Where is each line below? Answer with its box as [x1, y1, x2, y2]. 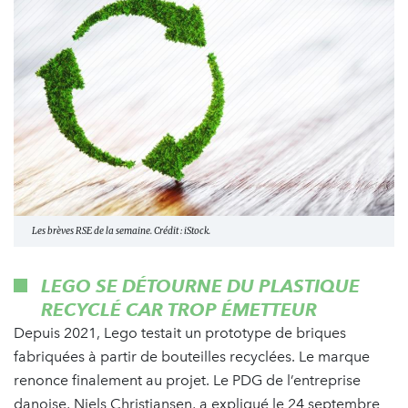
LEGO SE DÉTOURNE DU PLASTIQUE [41, 274, 360, 297]
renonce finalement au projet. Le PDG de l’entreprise [14, 371, 361, 389]
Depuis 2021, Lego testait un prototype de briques [14, 323, 346, 342]
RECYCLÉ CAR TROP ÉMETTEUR [41, 298, 317, 321]
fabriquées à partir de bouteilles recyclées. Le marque [14, 347, 370, 365]
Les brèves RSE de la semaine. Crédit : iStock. [32, 224, 210, 237]
